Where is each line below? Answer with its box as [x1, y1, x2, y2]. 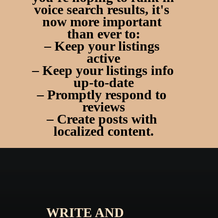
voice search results [34, 1, 145, 17]
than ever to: [67, 26, 140, 41]
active [87, 50, 121, 66]
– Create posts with [46, 111, 157, 127]
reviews [82, 99, 125, 114]
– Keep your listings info [32, 62, 174, 78]
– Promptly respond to [37, 87, 167, 102]
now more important [42, 14, 162, 29]
